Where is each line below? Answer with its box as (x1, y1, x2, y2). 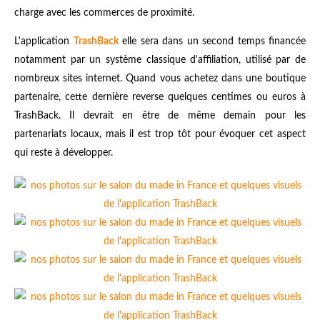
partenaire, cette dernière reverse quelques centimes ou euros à (14, 92, 306, 103)
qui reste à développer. (14, 148, 113, 159)
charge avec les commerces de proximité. (14, 8, 194, 19)
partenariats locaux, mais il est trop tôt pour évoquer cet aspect (14, 129, 306, 140)
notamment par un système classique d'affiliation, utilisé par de (14, 55, 306, 66)
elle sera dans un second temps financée (118, 36, 306, 47)
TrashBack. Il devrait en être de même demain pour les (14, 111, 306, 121)
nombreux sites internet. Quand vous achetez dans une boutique (14, 74, 306, 84)
